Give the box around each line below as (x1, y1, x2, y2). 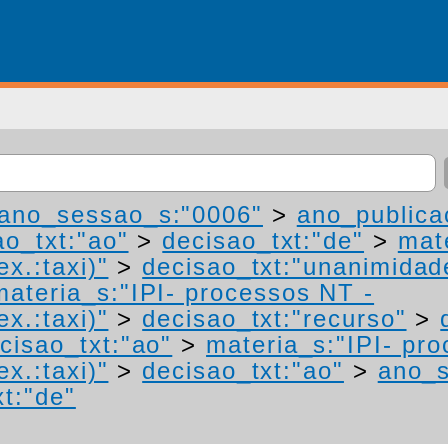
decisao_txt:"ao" (142, 357, 344, 384)
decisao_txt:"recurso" (142, 305, 407, 332)
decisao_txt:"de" (162, 227, 365, 254)
